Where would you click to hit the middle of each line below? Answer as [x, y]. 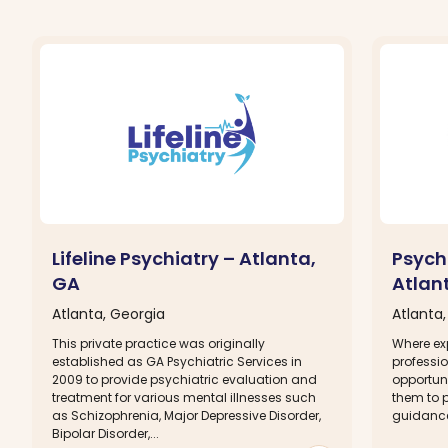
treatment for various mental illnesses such [184, 397]
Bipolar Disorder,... [105, 433]
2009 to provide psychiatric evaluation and [184, 379]
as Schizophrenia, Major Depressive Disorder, [186, 415]
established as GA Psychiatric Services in [177, 361]
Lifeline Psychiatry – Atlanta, [184, 258]
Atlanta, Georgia [108, 313]
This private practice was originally [158, 343]
